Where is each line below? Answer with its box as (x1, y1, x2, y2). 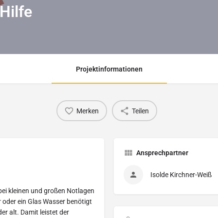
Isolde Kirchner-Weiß (150, 171, 212, 179)
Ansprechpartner (136, 149, 188, 157)
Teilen (132, 107, 149, 115)
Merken (76, 107, 99, 115)
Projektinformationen (75, 65, 143, 73)
